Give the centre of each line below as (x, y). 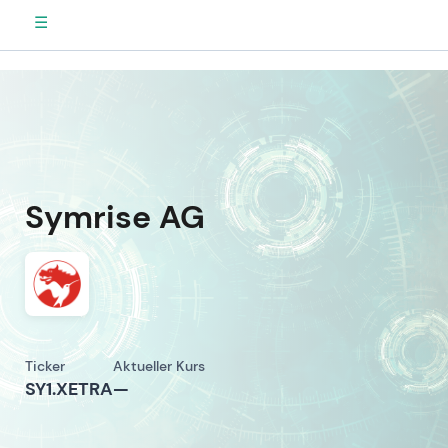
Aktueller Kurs (159, 366)
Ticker (45, 366)
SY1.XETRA (69, 389)
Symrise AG (115, 217)
